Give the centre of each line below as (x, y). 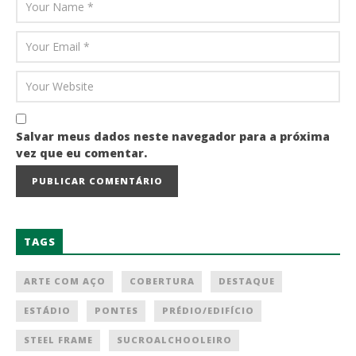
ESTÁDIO (47, 310)
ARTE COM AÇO (65, 281)
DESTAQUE (247, 281)
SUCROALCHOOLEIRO (174, 339)
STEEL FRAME (58, 339)
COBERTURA (162, 281)
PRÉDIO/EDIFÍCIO (208, 310)
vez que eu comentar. (81, 153)
